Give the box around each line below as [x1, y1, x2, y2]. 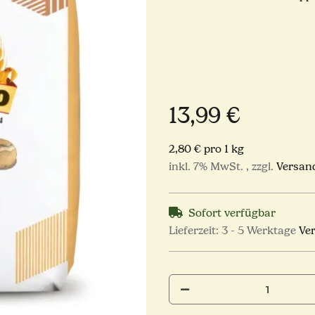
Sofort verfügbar [188, 207, 276, 220]
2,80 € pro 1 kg [169, 143, 244, 156]
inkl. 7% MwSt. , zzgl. [169, 160, 276, 174]
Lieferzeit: [169, 224, 221, 238]
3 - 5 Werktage [221, 224, 299, 238]
